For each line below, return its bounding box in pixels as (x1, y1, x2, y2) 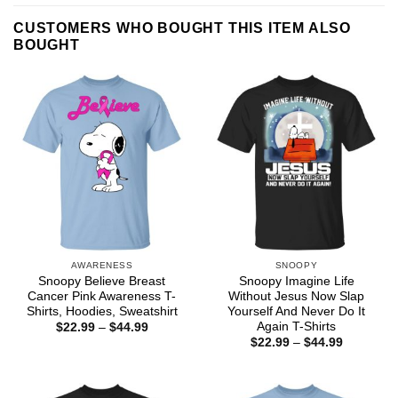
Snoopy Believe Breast (38, 274, 165, 288)
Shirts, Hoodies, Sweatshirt (26, 304, 178, 318)
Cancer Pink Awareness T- (28, 289, 176, 303)
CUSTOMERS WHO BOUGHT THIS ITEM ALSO (13, 20, 351, 36)
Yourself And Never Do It (227, 304, 365, 318)
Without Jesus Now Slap (228, 289, 364, 303)
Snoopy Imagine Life (238, 274, 354, 288)
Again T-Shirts (257, 319, 336, 333)
